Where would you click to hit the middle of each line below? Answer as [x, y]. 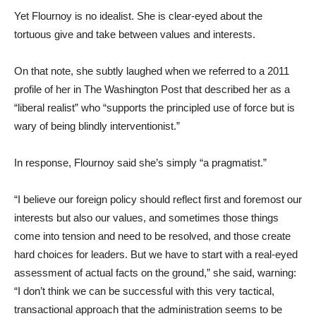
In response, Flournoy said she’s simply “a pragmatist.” [140, 162]
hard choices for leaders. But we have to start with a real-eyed [156, 254]
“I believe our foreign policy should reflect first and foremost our [158, 199]
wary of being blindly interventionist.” [97, 126]
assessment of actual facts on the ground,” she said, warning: [155, 272]
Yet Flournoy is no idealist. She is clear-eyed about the [138, 16]
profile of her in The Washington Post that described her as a [152, 89]
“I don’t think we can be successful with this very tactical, [144, 291]
